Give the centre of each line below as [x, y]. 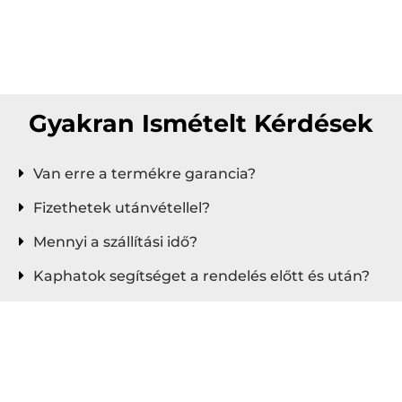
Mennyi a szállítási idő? [115, 241]
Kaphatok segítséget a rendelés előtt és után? [201, 275]
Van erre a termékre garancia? [144, 173]
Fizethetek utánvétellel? [122, 207]
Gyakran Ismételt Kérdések [201, 123]
